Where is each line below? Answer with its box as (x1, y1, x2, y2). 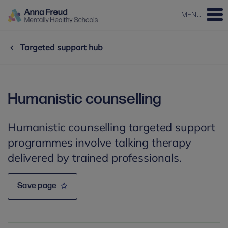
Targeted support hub (20, 42, 103, 52)
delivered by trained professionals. (8, 151, 185, 165)
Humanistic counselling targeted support (8, 120, 216, 134)
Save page (17, 181, 57, 191)
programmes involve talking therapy (8, 135, 191, 150)
